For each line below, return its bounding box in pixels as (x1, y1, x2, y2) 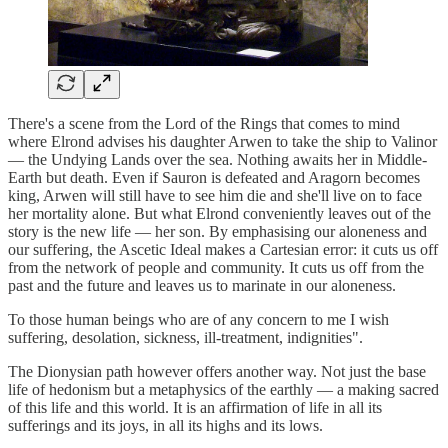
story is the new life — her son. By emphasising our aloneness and (8, 222, 427, 240)
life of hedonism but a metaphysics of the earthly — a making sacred (8, 380, 439, 398)
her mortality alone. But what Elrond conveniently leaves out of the (8, 204, 431, 222)
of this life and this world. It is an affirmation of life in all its (8, 398, 382, 416)
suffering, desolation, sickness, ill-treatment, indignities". (8, 328, 363, 346)
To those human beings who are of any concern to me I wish (8, 310, 389, 328)
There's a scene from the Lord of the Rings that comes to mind (8, 114, 400, 132)
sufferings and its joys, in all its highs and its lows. (8, 416, 323, 434)
